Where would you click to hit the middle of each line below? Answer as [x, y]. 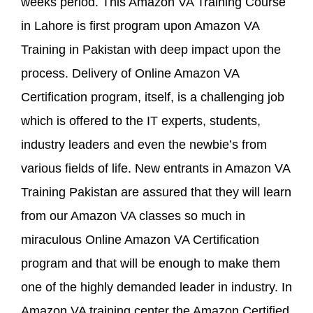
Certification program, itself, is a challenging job [153, 97]
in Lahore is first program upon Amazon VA [140, 26]
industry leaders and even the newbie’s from [144, 144]
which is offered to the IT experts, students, [141, 121]
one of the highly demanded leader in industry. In [156, 287]
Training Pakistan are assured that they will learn [156, 192]
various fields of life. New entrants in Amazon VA [155, 168]
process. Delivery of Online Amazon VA [130, 73]
